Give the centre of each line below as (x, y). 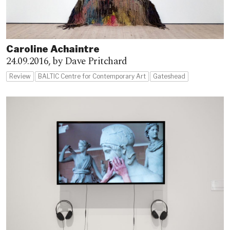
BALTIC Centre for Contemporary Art (92, 76)
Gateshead (169, 76)
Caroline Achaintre (53, 49)
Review (20, 76)
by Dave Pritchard (90, 62)
